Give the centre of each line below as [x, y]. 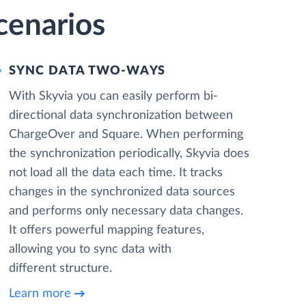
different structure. [60, 268]
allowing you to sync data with [90, 249]
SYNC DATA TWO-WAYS [87, 71]
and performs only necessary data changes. [126, 211]
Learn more [40, 293]
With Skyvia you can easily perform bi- [113, 96]
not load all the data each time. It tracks [115, 173]
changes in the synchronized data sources [122, 192]
